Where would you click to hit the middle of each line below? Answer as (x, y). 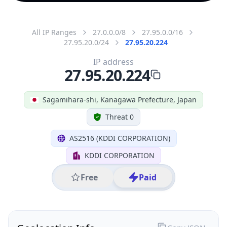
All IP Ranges (54, 32)
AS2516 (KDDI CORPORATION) (120, 138)
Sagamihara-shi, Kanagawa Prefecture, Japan (120, 99)
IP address (113, 62)
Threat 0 (120, 117)
